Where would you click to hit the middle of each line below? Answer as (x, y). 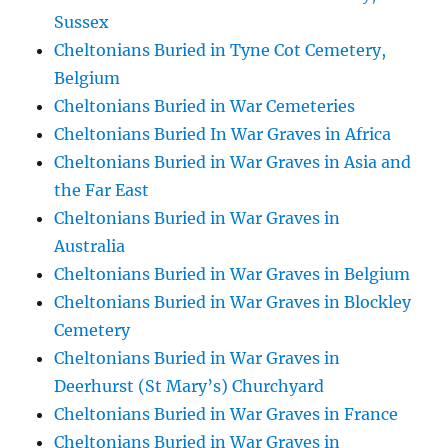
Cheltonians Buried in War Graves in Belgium (232, 274)
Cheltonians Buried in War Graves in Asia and (233, 162)
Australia (90, 246)
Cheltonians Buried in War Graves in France (226, 414)
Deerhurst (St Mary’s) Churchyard (189, 386)
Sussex (82, 22)
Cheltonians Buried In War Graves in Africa (223, 134)
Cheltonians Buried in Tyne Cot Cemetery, (220, 50)
